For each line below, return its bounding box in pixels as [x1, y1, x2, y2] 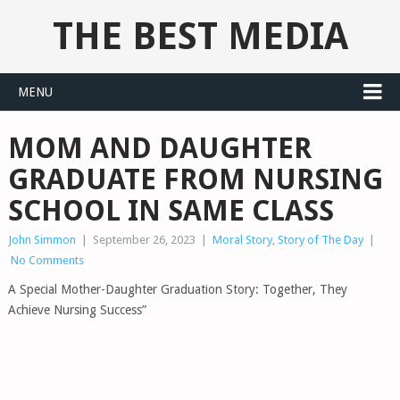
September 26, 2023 [92, 233, 196, 246]
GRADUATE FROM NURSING [7, 162, 383, 196]
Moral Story [212, 233, 272, 246]
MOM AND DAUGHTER [7, 131, 312, 165]
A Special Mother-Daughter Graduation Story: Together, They [7, 282, 347, 296]
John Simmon [7, 233, 76, 246]
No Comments [10, 254, 84, 267]
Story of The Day [277, 233, 363, 246]
